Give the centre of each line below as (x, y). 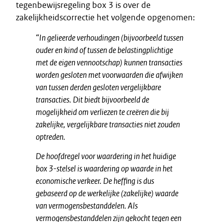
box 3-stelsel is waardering (78, 168)
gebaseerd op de (61, 193)
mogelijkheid (56, 112)
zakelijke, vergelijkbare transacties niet (96, 124)
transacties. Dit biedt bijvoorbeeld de (92, 100)
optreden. (51, 137)
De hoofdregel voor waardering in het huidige (106, 156)
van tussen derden (63, 87)
